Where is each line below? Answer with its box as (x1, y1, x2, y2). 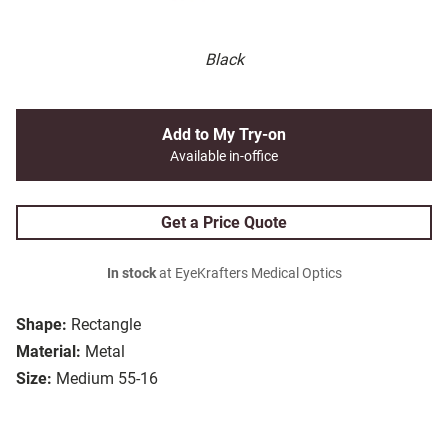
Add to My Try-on (162, 125, 286, 145)
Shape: (16, 315, 67, 335)
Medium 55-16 (56, 369, 158, 389)
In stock (106, 265, 156, 283)
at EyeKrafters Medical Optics (155, 265, 342, 283)
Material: (16, 342, 81, 362)
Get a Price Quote (161, 213, 287, 233)
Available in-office (170, 148, 278, 166)
